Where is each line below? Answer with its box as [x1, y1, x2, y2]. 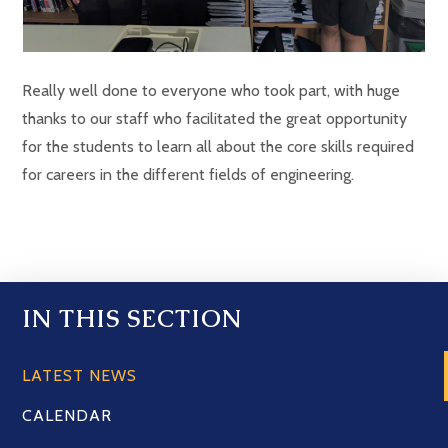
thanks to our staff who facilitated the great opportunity [22, 108, 408, 128]
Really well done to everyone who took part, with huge [22, 80, 401, 100]
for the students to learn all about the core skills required [22, 136, 415, 156]
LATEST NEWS [22, 365, 138, 385]
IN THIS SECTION [22, 302, 243, 334]
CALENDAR [22, 405, 113, 425]
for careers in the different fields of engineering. [22, 164, 355, 184]
